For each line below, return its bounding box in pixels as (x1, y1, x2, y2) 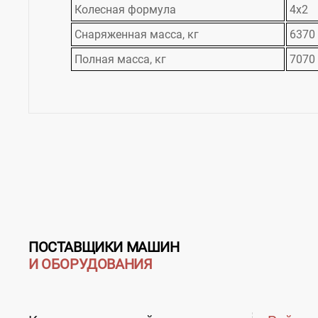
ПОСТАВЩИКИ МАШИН (28, 238, 180, 256)
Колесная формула (75, 3, 176, 17)
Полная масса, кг (75, 53, 166, 67)
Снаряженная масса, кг (75, 28, 199, 42)
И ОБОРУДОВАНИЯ (28, 256, 153, 273)
